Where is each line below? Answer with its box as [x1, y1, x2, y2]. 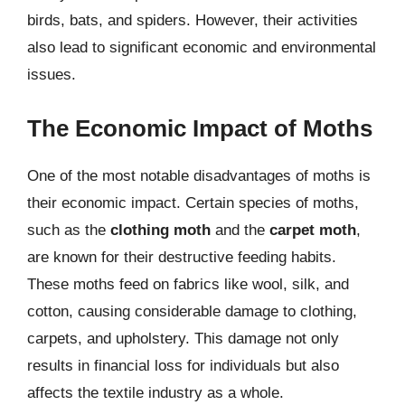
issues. [27, 66, 76, 83]
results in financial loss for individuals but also [27, 356, 339, 374]
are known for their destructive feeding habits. [27, 248, 336, 266]
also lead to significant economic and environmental [27, 39, 376, 56]
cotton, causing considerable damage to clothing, [27, 302, 357, 320]
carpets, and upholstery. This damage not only [27, 329, 339, 347]
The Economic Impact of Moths [27, 114, 372, 142]
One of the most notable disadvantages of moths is [27, 166, 371, 184]
